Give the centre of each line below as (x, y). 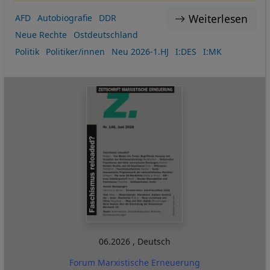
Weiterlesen (218, 19)
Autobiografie (64, 18)
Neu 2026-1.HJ (140, 52)
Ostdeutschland (105, 35)
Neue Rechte (41, 35)
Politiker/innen (75, 52)
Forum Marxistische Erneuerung (134, 262)
